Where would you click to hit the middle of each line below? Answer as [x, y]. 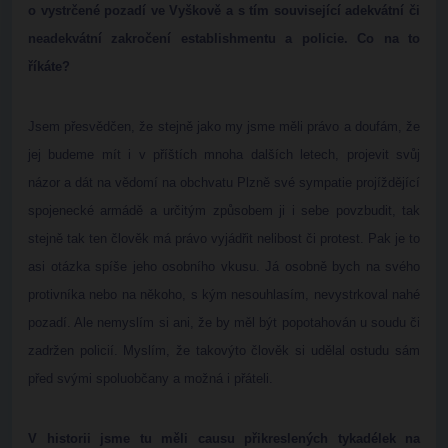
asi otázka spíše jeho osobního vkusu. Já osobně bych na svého [224, 266]
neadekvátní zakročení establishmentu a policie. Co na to [224, 38]
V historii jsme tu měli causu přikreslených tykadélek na [224, 438]
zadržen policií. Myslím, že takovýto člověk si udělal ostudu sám [224, 350]
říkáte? [49, 66]
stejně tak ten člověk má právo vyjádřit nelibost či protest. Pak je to [224, 238]
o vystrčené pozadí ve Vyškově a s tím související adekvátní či [224, 10]
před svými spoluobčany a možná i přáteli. [150, 378]
